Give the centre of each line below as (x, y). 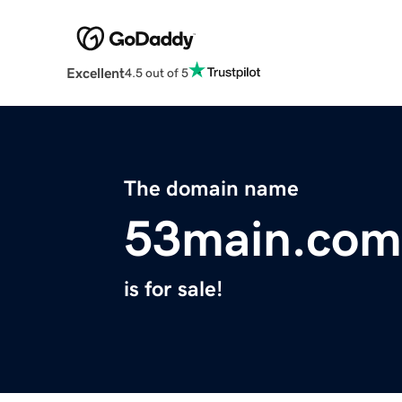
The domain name (211, 189)
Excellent (95, 73)
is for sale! (173, 289)
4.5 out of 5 (156, 72)
